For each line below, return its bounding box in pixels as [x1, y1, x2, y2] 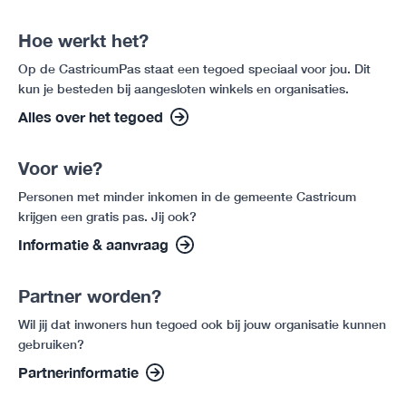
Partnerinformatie [18, 363, 139, 382]
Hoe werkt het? [18, 29, 149, 52]
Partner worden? [18, 285, 161, 307]
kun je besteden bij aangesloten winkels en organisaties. [18, 81, 349, 97]
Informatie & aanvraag [18, 236, 169, 254]
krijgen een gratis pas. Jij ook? [18, 208, 197, 225]
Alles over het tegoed [18, 108, 163, 126]
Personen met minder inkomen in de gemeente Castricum [18, 188, 356, 205]
